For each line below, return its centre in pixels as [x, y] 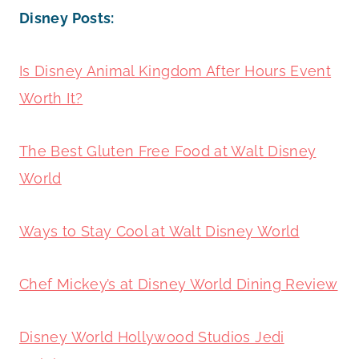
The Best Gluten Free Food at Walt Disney [168, 151]
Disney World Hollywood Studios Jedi [152, 337]
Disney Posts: [67, 18]
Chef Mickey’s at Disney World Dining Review [179, 284]
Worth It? [51, 98]
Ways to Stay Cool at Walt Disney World [159, 231]
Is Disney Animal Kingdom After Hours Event [175, 71]
